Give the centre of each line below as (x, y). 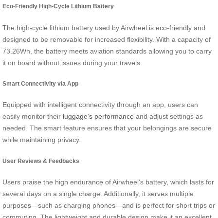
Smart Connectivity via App (40, 84)
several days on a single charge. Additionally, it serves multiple (98, 194)
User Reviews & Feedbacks (41, 161)
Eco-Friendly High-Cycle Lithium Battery (58, 6)
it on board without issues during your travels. (72, 63)
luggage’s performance (98, 117)
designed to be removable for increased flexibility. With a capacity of (107, 39)
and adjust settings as (168, 117)
